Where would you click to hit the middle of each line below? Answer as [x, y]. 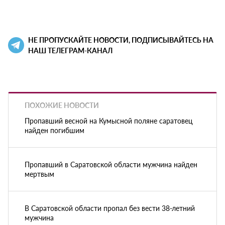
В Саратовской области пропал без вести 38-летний [110, 208]
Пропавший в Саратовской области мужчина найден [111, 164]
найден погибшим [54, 130]
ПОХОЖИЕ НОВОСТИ [62, 105]
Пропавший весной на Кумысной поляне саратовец [108, 120]
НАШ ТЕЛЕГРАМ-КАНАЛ [70, 50]
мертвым [39, 174]
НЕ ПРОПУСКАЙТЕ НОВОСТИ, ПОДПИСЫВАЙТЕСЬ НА [121, 40]
